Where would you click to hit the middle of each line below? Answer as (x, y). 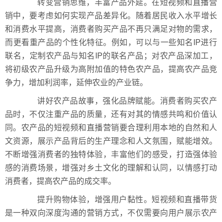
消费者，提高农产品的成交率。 (60, 180)
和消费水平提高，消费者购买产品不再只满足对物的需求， (111, 28)
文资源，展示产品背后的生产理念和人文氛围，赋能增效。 (111, 140)
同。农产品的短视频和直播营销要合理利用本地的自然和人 (111, 127)
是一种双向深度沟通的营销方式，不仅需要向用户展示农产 (111, 212)
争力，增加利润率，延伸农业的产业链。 (76, 82)
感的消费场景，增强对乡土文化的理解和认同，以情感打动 (111, 167)
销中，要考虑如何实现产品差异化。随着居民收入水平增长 (111, 15)
